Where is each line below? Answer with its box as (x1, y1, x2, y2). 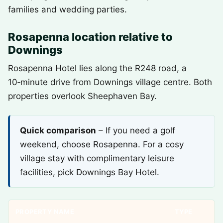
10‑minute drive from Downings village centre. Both (8, 77, 212, 87)
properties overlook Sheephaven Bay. (8, 91, 157, 101)
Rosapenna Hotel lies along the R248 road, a (8, 63, 187, 73)
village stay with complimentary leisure (20, 153, 174, 163)
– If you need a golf (96, 125, 175, 135)
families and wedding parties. (8, 4, 127, 14)
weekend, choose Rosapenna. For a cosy (20, 139, 184, 149)
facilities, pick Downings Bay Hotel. (20, 167, 159, 177)
